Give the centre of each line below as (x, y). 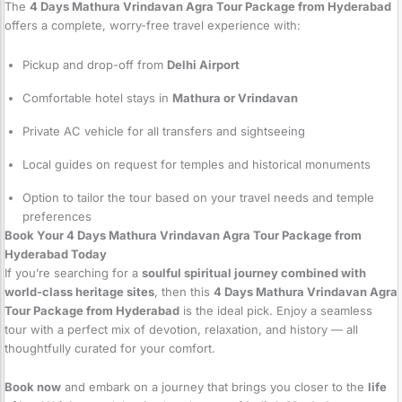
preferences (57, 216)
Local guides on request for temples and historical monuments (197, 164)
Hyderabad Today (56, 253)
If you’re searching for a (73, 272)
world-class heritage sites (79, 291)
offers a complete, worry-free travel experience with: (153, 25)
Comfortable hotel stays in (97, 97)
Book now (33, 387)
